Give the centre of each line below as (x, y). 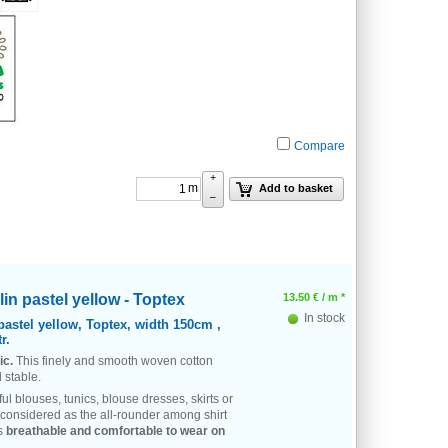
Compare (319, 145)
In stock (323, 318)
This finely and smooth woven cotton (113, 361)
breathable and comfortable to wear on (115, 431)
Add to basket (296, 188)
